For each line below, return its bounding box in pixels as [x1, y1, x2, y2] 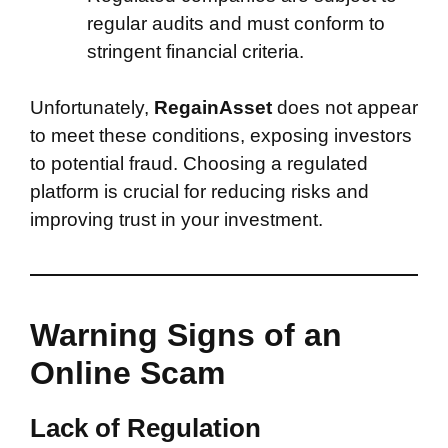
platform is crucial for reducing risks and [30, 181, 369, 202]
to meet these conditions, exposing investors [30, 125, 412, 146]
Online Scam [30, 355, 225, 391]
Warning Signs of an [30, 317, 342, 353]
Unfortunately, [30, 97, 149, 118]
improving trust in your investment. [30, 209, 323, 230]
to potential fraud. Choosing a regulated [30, 153, 368, 174]
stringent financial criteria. [87, 40, 304, 62]
